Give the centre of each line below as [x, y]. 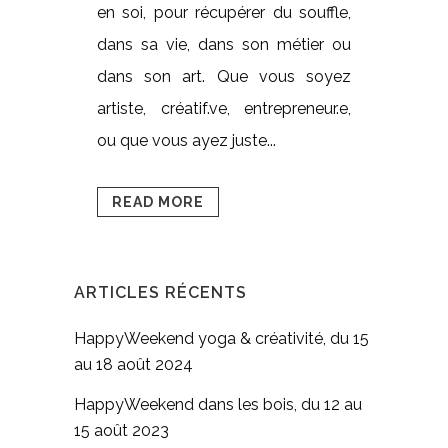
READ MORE [158, 202]
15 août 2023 [121, 431]
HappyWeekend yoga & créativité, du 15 [221, 339]
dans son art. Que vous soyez [224, 77]
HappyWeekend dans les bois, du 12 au [218, 405]
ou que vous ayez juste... [186, 141]
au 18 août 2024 [133, 365]
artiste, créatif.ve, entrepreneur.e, [224, 109]
